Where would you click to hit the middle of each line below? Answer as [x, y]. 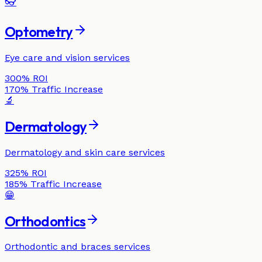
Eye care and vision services [67, 57]
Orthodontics [45, 221]
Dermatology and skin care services [85, 152]
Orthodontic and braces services [77, 247]
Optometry [39, 31]
